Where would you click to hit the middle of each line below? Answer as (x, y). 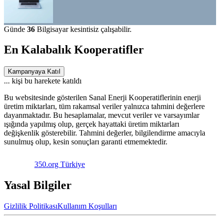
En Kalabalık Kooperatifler (74, 50)
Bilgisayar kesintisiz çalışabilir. (84, 29)
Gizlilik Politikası (31, 206)
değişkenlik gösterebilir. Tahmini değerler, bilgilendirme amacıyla (105, 133)
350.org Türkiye (60, 165)
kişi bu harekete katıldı (47, 81)
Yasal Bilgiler (38, 185)
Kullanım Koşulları (87, 206)
